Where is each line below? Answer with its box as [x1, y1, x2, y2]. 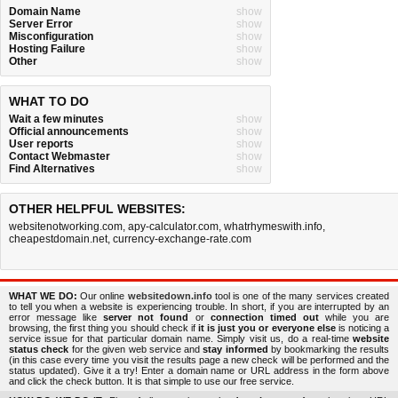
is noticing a [335, 322, 390, 333]
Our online [76, 291, 128, 301]
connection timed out [210, 312, 319, 322]
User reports [9, 138, 74, 150]
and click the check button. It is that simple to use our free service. [9, 376, 294, 386]
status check [9, 344, 69, 354]
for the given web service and [68, 344, 203, 354]
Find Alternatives [9, 163, 95, 175]
